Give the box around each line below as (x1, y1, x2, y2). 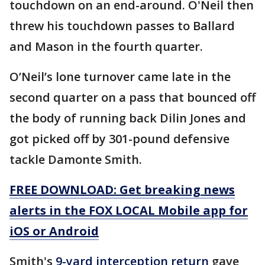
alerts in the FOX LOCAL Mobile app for (9, 202, 248, 219)
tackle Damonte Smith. (9, 151, 142, 168)
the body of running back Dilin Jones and (9, 110, 246, 127)
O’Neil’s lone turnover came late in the (9, 69, 231, 85)
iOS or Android (9, 223, 99, 240)
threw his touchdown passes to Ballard (9, 18, 235, 34)
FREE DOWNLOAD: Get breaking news (9, 182, 235, 198)
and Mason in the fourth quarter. (9, 38, 203, 55)
